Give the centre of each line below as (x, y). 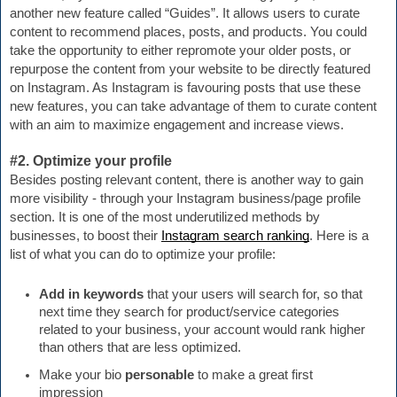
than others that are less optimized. (140, 347)
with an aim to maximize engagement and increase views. (177, 125)
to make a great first (255, 374)
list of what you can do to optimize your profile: (143, 255)
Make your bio (82, 374)
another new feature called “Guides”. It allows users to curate (185, 14)
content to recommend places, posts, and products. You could (188, 32)
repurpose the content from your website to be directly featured (190, 70)
